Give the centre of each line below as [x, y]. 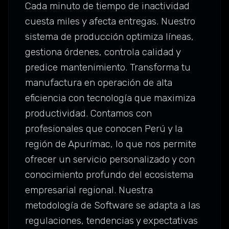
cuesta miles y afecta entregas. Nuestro [110, 21]
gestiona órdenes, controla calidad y [103, 52]
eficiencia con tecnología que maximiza [110, 98]
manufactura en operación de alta [99, 83]
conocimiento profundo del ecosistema [109, 175]
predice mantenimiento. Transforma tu [108, 67]
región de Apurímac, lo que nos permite [111, 144]
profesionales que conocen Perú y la [104, 129]
